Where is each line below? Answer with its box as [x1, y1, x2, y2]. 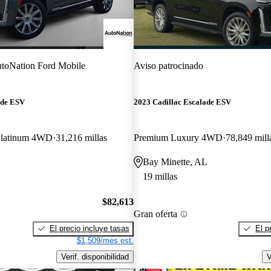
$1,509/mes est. [76, 235, 134, 245]
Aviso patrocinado [133, 60, 203, 71]
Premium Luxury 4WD [133, 132, 223, 143]
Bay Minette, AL [142, 157, 207, 168]
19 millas [142, 171, 177, 182]
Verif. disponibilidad [60, 252, 129, 261]
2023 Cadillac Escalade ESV [133, 97, 231, 107]
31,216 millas [56, 132, 107, 143]
